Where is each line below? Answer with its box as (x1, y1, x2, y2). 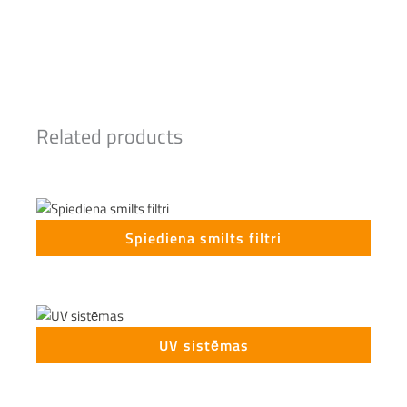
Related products (36, 121, 183, 152)
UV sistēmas (158, 334, 249, 357)
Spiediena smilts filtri (125, 226, 282, 249)
